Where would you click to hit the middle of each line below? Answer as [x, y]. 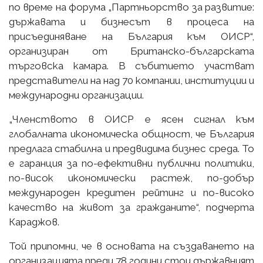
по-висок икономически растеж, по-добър [131, 178]
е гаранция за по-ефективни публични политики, [131, 163]
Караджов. [34, 222]
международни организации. [76, 95]
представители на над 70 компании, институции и [131, 80]
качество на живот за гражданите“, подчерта [131, 207]
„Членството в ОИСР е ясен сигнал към [131, 119]
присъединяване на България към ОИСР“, [131, 36]
